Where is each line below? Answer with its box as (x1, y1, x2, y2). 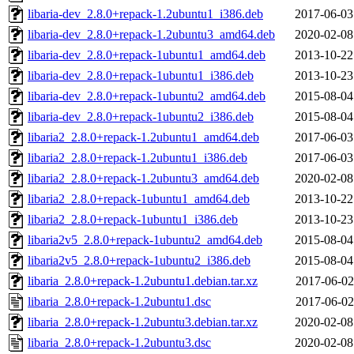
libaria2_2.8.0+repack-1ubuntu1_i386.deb (28, 213, 238, 227)
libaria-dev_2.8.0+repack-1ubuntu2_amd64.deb (28, 89, 265, 104)
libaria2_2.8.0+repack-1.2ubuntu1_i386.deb (28, 151, 247, 165)
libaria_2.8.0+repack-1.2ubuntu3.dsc (28, 336, 211, 350)
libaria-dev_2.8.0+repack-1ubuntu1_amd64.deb (28, 48, 265, 62)
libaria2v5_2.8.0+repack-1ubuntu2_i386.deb (28, 254, 250, 268)
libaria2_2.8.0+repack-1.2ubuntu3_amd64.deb (28, 171, 259, 186)
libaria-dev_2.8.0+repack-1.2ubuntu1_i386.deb (28, 7, 263, 21)
